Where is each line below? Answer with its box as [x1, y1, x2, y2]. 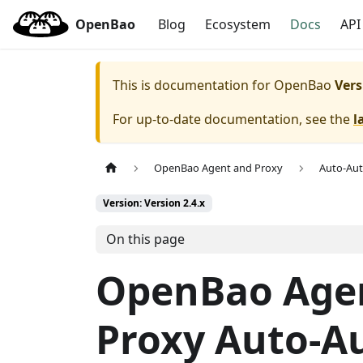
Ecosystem [205, 15, 271, 33]
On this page [105, 230, 185, 249]
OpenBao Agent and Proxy [154, 160, 284, 176]
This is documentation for [113, 76, 274, 94]
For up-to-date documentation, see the [113, 110, 353, 128]
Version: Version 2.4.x [103, 196, 205, 211]
